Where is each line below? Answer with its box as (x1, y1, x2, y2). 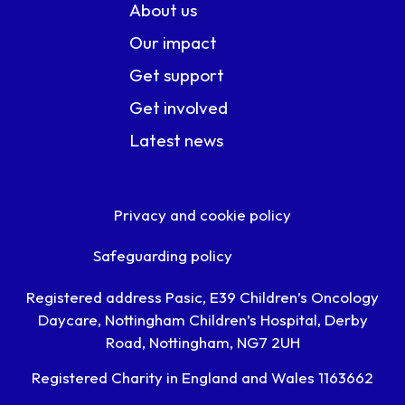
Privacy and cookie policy (113, 205, 291, 225)
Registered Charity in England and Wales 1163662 (32, 368, 373, 388)
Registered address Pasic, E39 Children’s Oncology (26, 287, 379, 306)
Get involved (129, 96, 229, 118)
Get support (129, 63, 225, 86)
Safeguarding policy (93, 246, 233, 266)
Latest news (129, 128, 224, 151)
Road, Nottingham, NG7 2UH (105, 332, 300, 352)
